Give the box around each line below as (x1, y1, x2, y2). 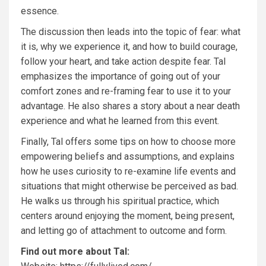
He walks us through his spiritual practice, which (21, 195, 219, 207)
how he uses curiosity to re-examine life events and (21, 166, 236, 177)
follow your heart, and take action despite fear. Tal (21, 56, 226, 67)
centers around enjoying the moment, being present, (21, 210, 235, 221)
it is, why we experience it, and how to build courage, (21, 41, 237, 52)
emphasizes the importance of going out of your (21, 71, 220, 82)
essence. (21, 5, 59, 17)
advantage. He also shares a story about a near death (21, 100, 240, 112)
